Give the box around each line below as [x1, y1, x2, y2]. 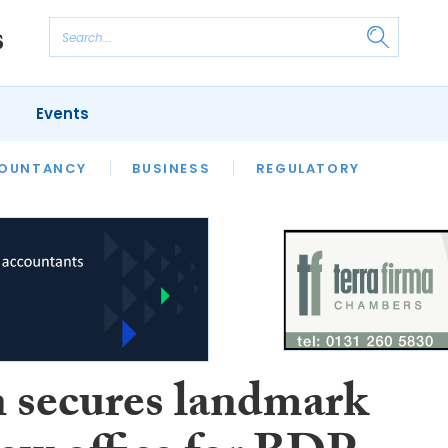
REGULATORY [255, 158, 360, 178]
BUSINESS [132, 158, 211, 178]
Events [35, 103, 89, 124]
